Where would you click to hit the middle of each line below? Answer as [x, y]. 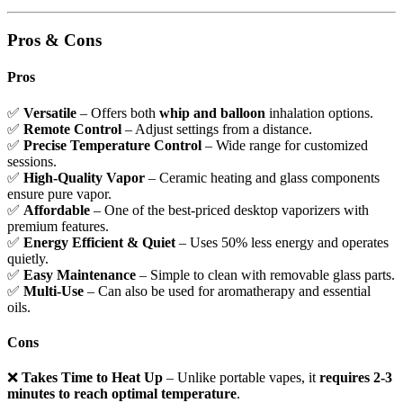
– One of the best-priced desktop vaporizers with [229, 210]
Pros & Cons [54, 40]
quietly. [28, 258]
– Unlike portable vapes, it [241, 378]
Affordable [57, 210]
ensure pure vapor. [59, 193]
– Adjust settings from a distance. [217, 129]
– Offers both [118, 112]
